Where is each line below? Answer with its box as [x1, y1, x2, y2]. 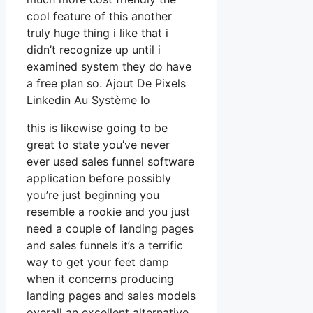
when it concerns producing [27, 271, 174, 286]
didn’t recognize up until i [27, 42, 161, 57]
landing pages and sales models [27, 288, 196, 303]
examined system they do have [27, 59, 191, 73]
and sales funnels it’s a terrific [27, 238, 183, 252]
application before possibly [27, 170, 171, 185]
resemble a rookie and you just [27, 204, 190, 219]
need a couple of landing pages [27, 221, 194, 235]
